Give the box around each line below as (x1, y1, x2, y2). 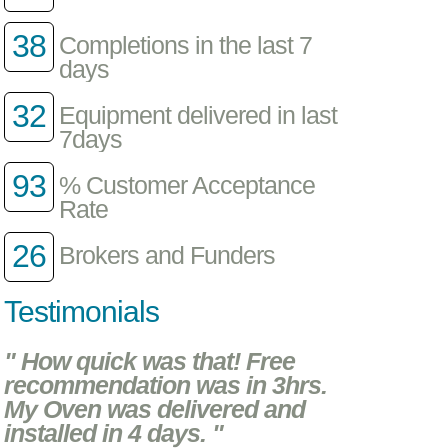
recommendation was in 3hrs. (4, 371, 328, 399)
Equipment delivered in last (59, 102, 338, 130)
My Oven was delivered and (4, 395, 306, 423)
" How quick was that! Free (4, 347, 296, 375)
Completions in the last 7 (59, 32, 313, 60)
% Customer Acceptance (59, 172, 316, 200)
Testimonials (4, 295, 160, 329)
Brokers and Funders (59, 242, 276, 270)
